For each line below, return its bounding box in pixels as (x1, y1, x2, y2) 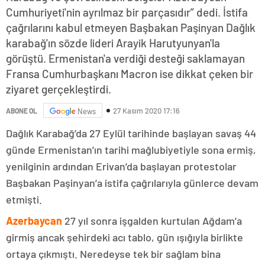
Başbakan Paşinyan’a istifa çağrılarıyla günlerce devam (6, 176, 258, 190)
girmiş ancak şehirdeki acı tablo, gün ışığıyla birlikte (6, 231, 243, 244)
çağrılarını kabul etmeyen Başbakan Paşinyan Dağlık (6, 21, 256, 35)
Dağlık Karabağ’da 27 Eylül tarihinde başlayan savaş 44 (6, 127, 256, 140)
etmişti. (6, 193, 42, 206)
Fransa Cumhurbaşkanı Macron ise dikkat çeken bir (6, 67, 253, 81)
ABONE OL (6, 106, 37, 115)
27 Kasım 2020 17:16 (113, 105, 180, 115)
